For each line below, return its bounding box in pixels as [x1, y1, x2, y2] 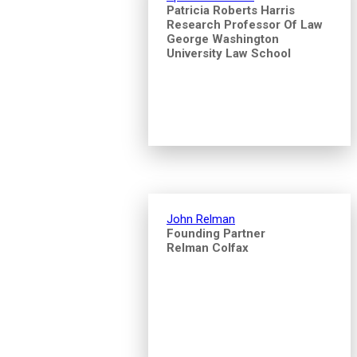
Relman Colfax [167, 240, 249, 255]
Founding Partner [167, 226, 265, 241]
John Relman [167, 211, 235, 226]
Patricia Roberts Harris [167, 2, 295, 18]
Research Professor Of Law [167, 17, 323, 32]
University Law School [167, 45, 291, 61]
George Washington [167, 31, 279, 46]
